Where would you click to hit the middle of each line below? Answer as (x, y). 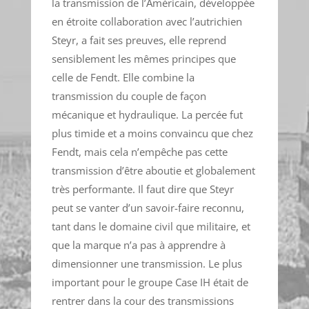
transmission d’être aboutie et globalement (153, 171)
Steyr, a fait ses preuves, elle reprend (139, 40)
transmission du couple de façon (129, 96)
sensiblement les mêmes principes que (143, 59)
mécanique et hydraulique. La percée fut (147, 115)
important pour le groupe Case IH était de (150, 282)
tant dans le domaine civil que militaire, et (151, 227)
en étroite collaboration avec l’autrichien (147, 22)
